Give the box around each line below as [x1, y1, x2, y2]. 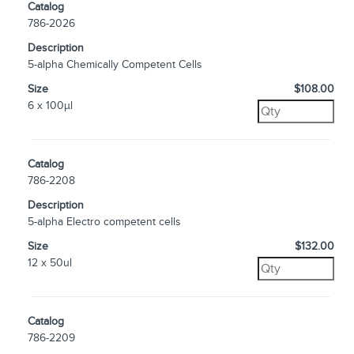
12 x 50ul [28, 256, 72, 269]
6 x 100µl [28, 99, 73, 112]
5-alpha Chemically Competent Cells [28, 58, 202, 71]
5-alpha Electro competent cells [28, 215, 181, 228]
